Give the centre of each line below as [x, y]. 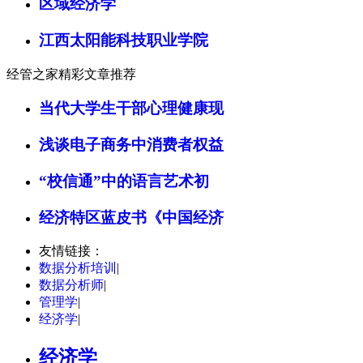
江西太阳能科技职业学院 [124, 40]
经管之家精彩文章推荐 [71, 74]
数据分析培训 [78, 268]
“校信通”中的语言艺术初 [124, 181]
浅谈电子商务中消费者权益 [131, 145]
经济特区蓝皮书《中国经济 [131, 217]
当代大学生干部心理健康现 [131, 109]
